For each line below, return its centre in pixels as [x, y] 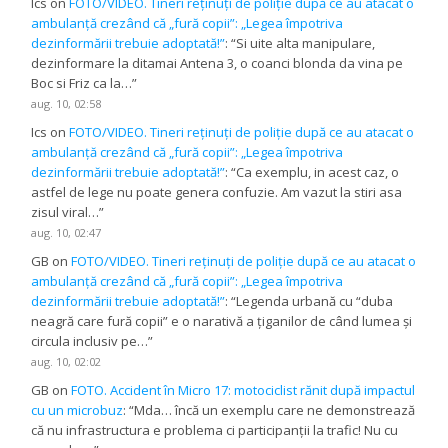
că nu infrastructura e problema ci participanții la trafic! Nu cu [215, 429]
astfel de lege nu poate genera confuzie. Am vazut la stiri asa [217, 191]
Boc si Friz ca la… [82, 82]
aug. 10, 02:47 [66, 232]
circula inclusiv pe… [90, 340]
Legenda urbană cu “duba [315, 300]
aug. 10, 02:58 [66, 103]
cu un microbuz [77, 409]
